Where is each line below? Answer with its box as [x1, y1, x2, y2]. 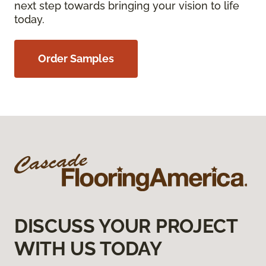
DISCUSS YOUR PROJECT [14, 214, 237, 237]
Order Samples [38, 52, 114, 65]
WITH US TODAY [14, 237, 162, 259]
